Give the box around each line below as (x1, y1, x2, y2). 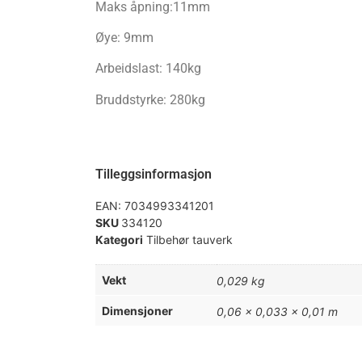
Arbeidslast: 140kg (95, 61, 201, 77)
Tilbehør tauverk (145, 233, 233, 247)
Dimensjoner (101, 304, 173, 318)
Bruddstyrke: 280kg (95, 91, 205, 107)
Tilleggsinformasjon (95, 166, 212, 183)
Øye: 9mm (95, 29, 154, 45)
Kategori (95, 233, 143, 247)
